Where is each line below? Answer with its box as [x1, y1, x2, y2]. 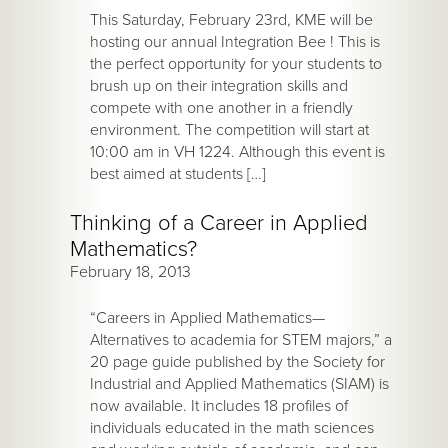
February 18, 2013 [70, 262, 191, 283]
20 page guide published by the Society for [90, 352, 385, 373]
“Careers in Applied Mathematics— [90, 308, 325, 329]
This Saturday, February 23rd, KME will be [90, 10, 373, 31]
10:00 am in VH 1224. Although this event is [90, 142, 385, 163]
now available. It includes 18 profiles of [90, 396, 348, 417]
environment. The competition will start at [90, 120, 369, 141]
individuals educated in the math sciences [90, 418, 374, 439]
